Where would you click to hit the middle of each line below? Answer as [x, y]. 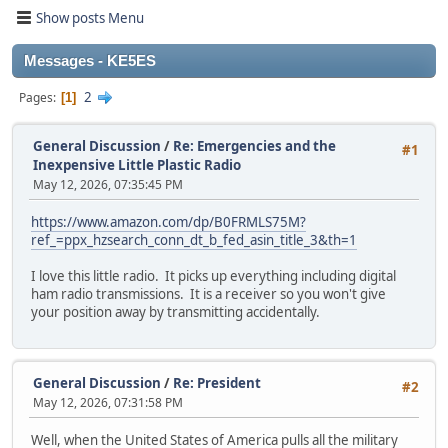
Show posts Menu [90, 17]
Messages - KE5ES [90, 61]
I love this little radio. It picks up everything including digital [213, 276]
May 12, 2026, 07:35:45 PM [108, 184]
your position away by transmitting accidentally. [175, 312]
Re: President [217, 382]
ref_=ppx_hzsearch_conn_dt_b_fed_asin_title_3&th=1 [194, 240]
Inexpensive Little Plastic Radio [137, 165]
